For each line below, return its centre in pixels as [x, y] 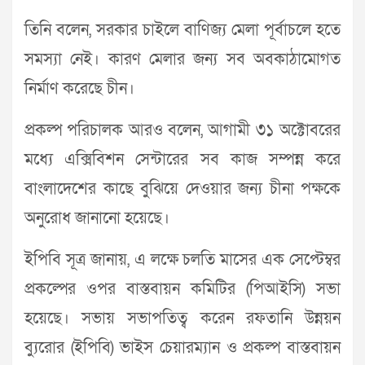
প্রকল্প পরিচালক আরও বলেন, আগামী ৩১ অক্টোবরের [182, 131]
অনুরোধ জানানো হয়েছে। [97, 219]
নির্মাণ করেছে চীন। [79, 89]
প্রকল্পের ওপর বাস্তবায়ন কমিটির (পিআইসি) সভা [182, 290]
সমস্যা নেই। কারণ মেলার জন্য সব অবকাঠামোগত [182, 60]
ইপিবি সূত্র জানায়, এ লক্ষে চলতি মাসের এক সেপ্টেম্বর [182, 260]
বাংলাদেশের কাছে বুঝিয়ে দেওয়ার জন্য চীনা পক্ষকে [182, 189]
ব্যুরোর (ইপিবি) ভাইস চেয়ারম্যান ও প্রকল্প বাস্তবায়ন [182, 348]
